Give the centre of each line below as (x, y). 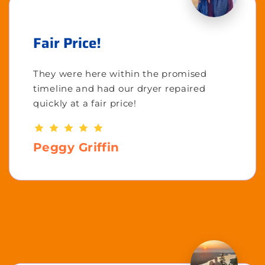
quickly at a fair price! (85, 103)
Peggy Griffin (76, 147)
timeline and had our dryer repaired (119, 88)
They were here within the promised (120, 73)
